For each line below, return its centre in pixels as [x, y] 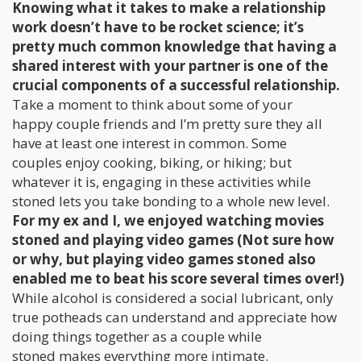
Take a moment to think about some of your [152, 105]
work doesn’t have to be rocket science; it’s [158, 27]
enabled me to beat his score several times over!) [178, 279]
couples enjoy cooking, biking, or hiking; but [152, 163]
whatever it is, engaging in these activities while [162, 182]
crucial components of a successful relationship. [176, 85]
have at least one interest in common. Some [149, 143]
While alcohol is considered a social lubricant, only [173, 298]
